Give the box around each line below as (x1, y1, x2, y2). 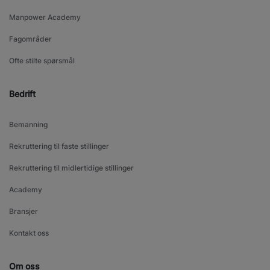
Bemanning (9, 120, 48, 130)
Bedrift (9, 89, 36, 99)
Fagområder (9, 34, 52, 44)
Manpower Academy (9, 13, 81, 22)
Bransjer (9, 207, 38, 216)
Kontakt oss (9, 228, 49, 238)
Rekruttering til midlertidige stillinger (9, 163, 134, 173)
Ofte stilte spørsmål (9, 56, 75, 66)
